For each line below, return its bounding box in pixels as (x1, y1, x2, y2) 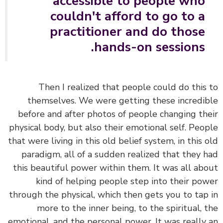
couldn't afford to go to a (65, 7, 220, 25)
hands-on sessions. (109, 38, 220, 56)
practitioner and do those (65, 23, 220, 41)
